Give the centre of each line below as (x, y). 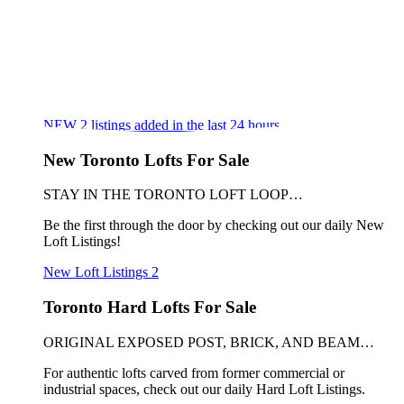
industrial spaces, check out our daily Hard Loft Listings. (204, 389)
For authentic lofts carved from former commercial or (194, 372)
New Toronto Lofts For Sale (146, 160)
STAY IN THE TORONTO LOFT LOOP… (173, 195)
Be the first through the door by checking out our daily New (214, 225)
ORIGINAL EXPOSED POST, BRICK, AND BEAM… (209, 342)
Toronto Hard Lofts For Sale (150, 308)
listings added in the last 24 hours (185, 125)
